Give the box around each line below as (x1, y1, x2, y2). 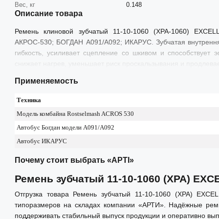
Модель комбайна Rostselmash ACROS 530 (17, 109, 134, 117)
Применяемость (15, 76, 78, 85)
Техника (17, 96, 41, 104)
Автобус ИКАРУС (17, 137, 67, 145)
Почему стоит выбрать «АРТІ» (15, 155, 134, 164)
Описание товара (15, 9, 83, 18)
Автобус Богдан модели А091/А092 (17, 123, 114, 131)
